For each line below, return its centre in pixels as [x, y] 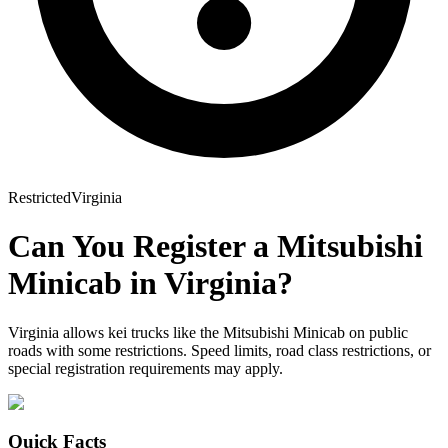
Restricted [39, 197]
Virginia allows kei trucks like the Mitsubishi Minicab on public [208, 332]
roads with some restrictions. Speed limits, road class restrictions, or [219, 350]
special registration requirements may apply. [145, 368]
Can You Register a [142, 246]
